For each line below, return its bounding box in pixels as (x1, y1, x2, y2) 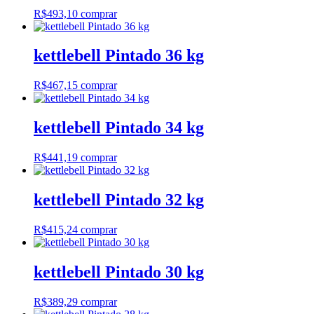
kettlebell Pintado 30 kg (34, 262, 204, 281)
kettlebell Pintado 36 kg (34, 46, 204, 65)
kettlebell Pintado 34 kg (34, 118, 204, 137)
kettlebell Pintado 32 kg (34, 191, 204, 210)
